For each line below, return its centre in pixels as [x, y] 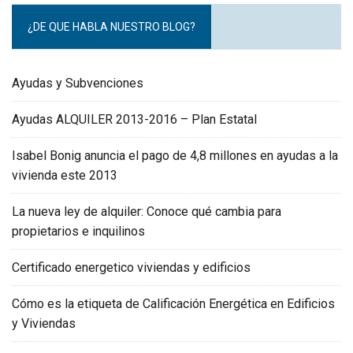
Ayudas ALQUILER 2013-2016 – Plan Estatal [134, 120]
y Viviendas [44, 324]
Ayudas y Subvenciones [78, 84]
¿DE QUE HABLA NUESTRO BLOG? [111, 27]
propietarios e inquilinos [78, 232]
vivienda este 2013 [65, 176]
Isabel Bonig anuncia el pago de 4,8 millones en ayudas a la [175, 156]
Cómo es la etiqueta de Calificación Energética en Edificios [173, 304]
